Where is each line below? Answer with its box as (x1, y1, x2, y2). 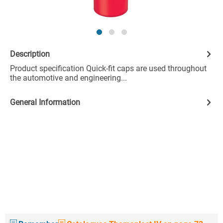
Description (10, 49, 50, 59)
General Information (10, 98, 80, 107)
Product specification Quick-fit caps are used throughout (10, 64, 207, 73)
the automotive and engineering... (10, 73, 127, 83)
